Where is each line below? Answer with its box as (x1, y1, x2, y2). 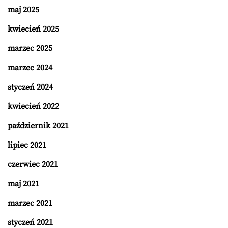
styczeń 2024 (8, 82, 53, 92)
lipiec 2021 (8, 140, 46, 150)
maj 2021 (8, 179, 39, 189)
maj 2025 (8, 5, 39, 15)
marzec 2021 (8, 198, 52, 208)
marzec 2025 (8, 43, 52, 53)
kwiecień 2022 (8, 101, 59, 111)
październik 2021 (8, 121, 69, 131)
